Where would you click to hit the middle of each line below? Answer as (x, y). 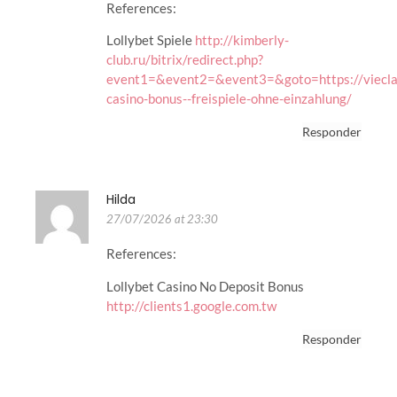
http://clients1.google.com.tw (191, 305)
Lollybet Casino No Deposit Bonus (205, 286)
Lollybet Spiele (151, 40)
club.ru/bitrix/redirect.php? (185, 60)
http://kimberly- (242, 40)
